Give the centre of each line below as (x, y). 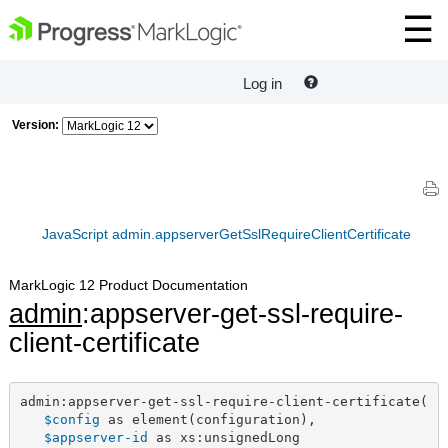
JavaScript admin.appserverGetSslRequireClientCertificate (226, 234)
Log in (262, 84)
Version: (35, 125)
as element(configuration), (207, 419)
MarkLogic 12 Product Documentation (128, 286)
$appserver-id (95, 437)
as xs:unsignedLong (223, 437)
